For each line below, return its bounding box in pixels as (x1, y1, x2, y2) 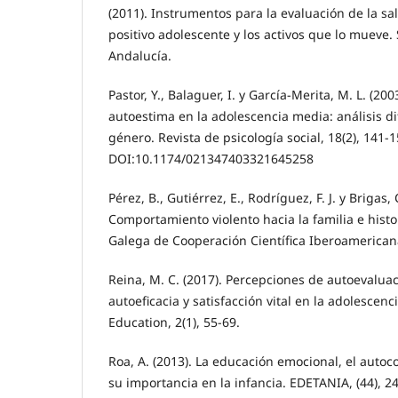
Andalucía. (108, 47, 171, 65)
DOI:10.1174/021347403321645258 (108, 150, 314, 168)
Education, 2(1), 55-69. (108, 314, 240, 331)
